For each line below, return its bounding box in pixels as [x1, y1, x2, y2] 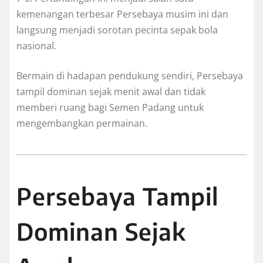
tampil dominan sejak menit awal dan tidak [16, 85, 205, 99]
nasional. [16, 39, 56, 53]
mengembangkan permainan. [16, 117, 147, 130]
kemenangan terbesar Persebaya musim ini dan [16, 8, 228, 21]
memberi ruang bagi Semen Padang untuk [16, 101, 204, 114]
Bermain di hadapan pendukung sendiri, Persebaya [16, 69, 243, 83]
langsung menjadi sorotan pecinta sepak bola [16, 23, 218, 37]
